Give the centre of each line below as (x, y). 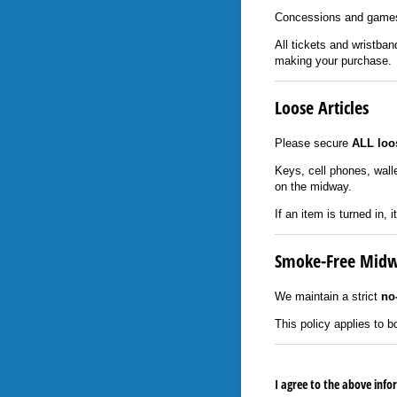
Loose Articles (321, 108)
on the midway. (313, 186)
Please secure (313, 143)
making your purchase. (333, 60)
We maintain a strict (327, 296)
